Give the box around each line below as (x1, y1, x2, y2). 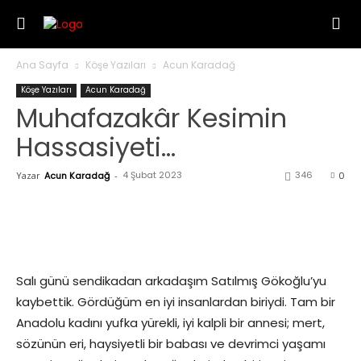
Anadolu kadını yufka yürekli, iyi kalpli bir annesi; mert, (16, 314, 325, 331)
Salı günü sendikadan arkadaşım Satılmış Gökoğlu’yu (16, 272, 326, 289)
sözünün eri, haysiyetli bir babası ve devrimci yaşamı (16, 335, 326, 352)
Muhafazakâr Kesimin (16, 100, 287, 136)
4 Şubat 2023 (122, 168, 182, 181)
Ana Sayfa (16, 58, 68, 72)
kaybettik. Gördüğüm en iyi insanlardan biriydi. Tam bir (16, 293, 335, 310)
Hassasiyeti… (16, 129, 176, 165)
